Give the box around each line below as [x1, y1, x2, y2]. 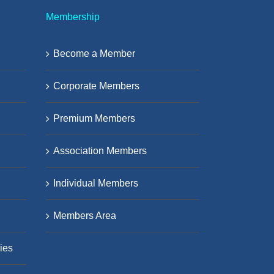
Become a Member [53, 48, 135, 59]
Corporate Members [53, 80, 139, 91]
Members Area [53, 210, 116, 221]
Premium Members [53, 113, 135, 124]
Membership [46, 11, 100, 22]
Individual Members [53, 177, 138, 188]
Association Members [53, 145, 147, 156]
